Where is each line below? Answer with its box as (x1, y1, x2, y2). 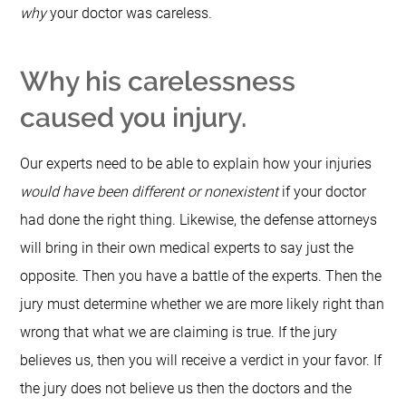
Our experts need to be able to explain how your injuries (20, 155, 372, 173)
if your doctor (278, 183, 367, 201)
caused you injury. (20, 101, 247, 134)
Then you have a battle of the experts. (82, 267, 326, 285)
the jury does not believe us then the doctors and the (20, 380, 353, 398)
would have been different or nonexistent (20, 183, 279, 201)
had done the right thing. (20, 211, 180, 229)
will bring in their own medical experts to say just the (20, 239, 354, 257)
